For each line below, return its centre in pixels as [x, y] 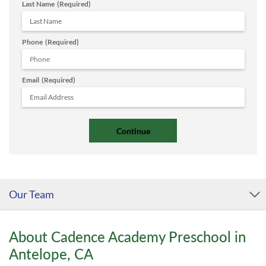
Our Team [31, 194]
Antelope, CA [51, 254]
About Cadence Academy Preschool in [127, 236]
